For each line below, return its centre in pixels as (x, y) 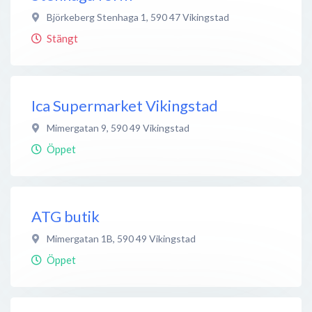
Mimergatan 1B (80, 238)
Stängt (62, 38)
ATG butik (65, 216)
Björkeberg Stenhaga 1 (96, 17)
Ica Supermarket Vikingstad (125, 105)
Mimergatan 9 (77, 127)
